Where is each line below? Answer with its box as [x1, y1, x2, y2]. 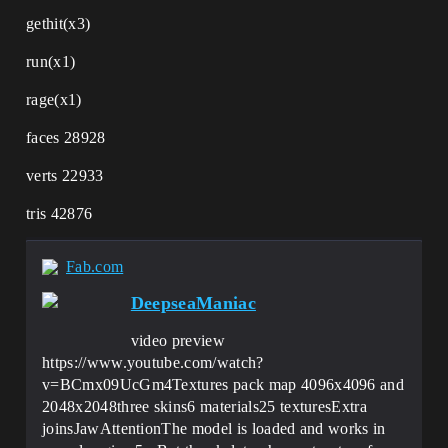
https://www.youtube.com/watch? [42, 354, 264, 371]
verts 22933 [26, 167, 104, 184]
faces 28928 [26, 129, 106, 146]
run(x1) [26, 53, 76, 70]
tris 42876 [26, 205, 93, 222]
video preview [130, 332, 225, 349]
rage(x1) [26, 91, 82, 108]
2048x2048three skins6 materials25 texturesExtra [42, 398, 368, 415]
